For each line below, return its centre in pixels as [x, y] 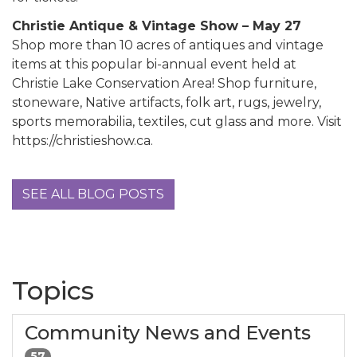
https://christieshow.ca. [82, 141]
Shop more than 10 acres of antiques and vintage [168, 45]
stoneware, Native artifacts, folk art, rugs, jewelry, [167, 103]
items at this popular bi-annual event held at [154, 65]
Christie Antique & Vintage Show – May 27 [157, 26]
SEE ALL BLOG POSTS [93, 194]
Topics [53, 291]
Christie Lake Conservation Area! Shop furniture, [164, 84]
